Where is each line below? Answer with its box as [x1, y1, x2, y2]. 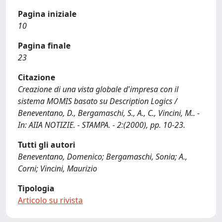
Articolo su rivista [18, 195, 83, 206]
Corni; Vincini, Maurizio [18, 163, 97, 174]
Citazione [18, 72, 55, 83]
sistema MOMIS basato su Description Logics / [18, 96, 177, 107]
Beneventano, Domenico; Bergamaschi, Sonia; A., [18, 151, 187, 162]
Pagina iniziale [18, 8, 76, 19]
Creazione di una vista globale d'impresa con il [18, 84, 178, 95]
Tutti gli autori [18, 139, 75, 150]
